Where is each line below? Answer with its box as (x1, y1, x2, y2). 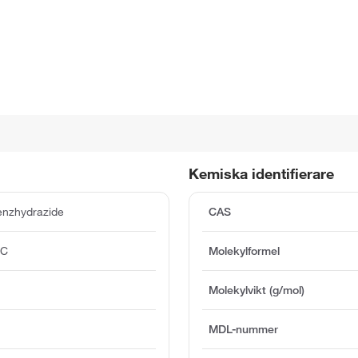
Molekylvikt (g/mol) (209, 282, 305, 297)
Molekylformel (209, 243, 280, 258)
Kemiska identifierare (189, 164, 335, 182)
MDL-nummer (209, 321, 279, 336)
